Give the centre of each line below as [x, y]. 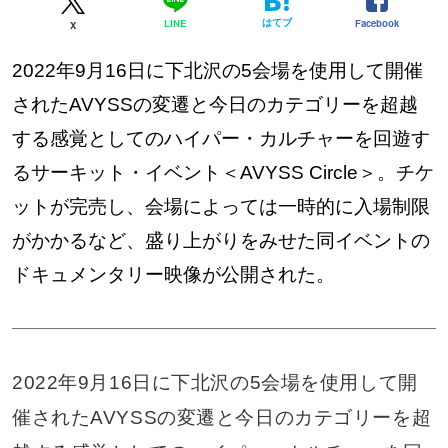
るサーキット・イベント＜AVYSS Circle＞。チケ [222, 172]
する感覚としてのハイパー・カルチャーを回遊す [220, 138]
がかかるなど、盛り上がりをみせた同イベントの [220, 240]
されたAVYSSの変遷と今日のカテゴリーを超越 [214, 104]
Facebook [376, 22]
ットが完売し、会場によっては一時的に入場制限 [220, 206]
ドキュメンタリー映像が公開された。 [173, 274]
